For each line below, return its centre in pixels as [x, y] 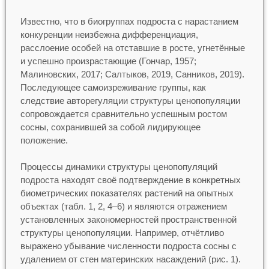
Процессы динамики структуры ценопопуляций [119, 167]
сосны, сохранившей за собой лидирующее [110, 127]
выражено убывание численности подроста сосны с [128, 246]
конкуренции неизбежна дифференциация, [109, 34]
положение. [44, 140]
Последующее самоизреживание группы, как [113, 87]
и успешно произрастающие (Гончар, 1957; [108, 61]
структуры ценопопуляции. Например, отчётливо [122, 233]
